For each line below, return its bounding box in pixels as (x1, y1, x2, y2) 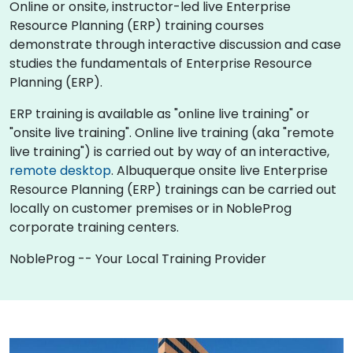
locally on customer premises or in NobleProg (9, 199, 292, 217)
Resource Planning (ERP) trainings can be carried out (9, 180, 336, 199)
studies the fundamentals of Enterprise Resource (9, 54, 312, 72)
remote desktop (9, 161, 111, 180)
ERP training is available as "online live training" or (9, 104, 310, 123)
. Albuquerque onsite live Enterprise (111, 161, 328, 180)
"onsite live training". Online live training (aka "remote (9, 123, 334, 142)
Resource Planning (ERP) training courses (9, 16, 264, 35)
